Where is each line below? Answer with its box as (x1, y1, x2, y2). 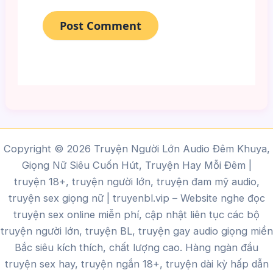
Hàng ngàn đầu (185, 241, 258, 253)
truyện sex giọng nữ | (8, 191, 113, 204)
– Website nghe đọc (169, 191, 265, 204)
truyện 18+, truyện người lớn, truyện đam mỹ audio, (13, 175, 260, 188)
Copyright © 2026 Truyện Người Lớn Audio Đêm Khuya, (3, 142, 270, 155)
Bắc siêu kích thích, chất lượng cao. (15, 241, 185, 253)
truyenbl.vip (112, 191, 169, 204)
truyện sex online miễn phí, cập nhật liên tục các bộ (13, 208, 260, 221)
